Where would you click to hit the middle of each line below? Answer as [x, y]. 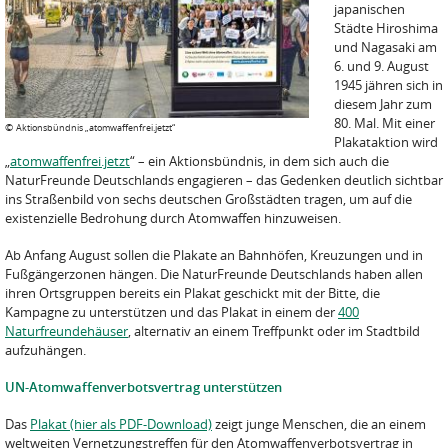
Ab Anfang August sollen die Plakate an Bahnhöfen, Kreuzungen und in [214, 255]
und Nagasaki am [385, 47]
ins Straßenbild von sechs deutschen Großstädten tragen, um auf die [208, 199]
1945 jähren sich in [388, 85]
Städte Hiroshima [386, 28]
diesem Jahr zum [383, 104]
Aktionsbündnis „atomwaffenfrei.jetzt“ [95, 127]
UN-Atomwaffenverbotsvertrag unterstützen [143, 387]
